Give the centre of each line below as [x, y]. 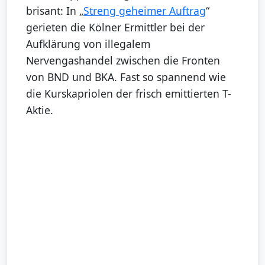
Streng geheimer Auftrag [145, 10]
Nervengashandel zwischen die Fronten [123, 60]
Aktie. [40, 110]
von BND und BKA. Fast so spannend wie [126, 77]
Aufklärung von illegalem [88, 43]
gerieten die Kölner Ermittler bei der [115, 27]
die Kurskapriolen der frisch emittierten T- [129, 93]
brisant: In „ [55, 10]
